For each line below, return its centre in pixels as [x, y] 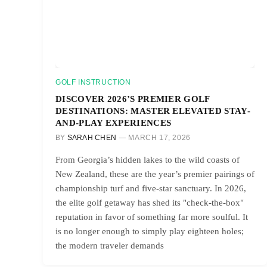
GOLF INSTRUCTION [93, 82]
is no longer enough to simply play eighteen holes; [150, 231]
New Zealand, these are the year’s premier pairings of [155, 174]
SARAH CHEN [92, 137]
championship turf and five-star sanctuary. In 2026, [151, 188]
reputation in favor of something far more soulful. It [152, 217]
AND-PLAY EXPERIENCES [114, 122]
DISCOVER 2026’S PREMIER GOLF [133, 98]
